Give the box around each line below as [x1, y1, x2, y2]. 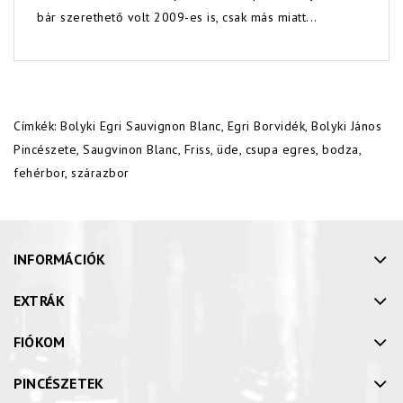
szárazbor [71, 165, 130, 182]
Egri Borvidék [227, 118, 305, 135]
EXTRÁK [13, 291, 66, 310]
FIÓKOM [13, 333, 66, 352]
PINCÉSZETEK [13, 374, 104, 393]
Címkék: [13, 118, 60, 135]
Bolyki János [311, 118, 381, 135]
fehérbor [13, 165, 65, 182]
